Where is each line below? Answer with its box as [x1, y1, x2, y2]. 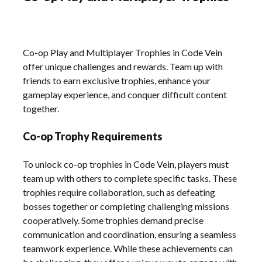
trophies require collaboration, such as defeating [23, 186, 216, 198]
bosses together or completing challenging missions [23, 200, 230, 212]
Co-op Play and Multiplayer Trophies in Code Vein [23, 46, 223, 58]
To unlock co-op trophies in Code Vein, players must [23, 158, 229, 170]
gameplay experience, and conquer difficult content [23, 88, 227, 100]
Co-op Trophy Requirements [23, 129, 163, 143]
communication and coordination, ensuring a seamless [23, 228, 237, 240]
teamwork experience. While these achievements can [23, 242, 233, 254]
